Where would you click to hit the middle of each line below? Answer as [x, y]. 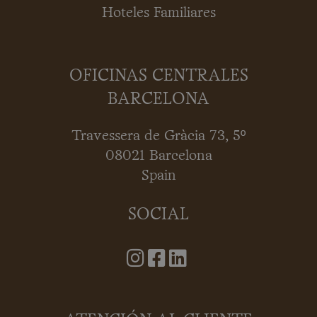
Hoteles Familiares [158, 13]
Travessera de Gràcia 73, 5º [158, 137]
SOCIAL [158, 215]
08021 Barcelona [158, 156]
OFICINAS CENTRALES [158, 76]
